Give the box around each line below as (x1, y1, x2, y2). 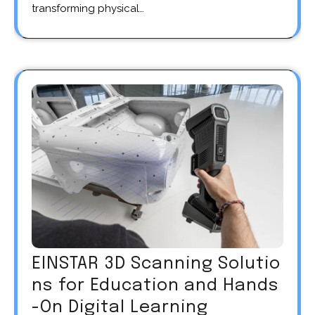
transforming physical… (32, 2, 144, 15)
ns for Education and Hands (32, 277, 279, 295)
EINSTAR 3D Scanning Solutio (32, 255, 281, 274)
